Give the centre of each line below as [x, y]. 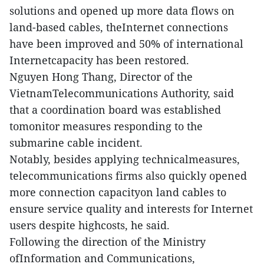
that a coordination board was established [115, 109]
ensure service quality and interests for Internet [131, 208]
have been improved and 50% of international [126, 43]
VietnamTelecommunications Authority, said [122, 93]
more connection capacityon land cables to [118, 192]
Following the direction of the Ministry [108, 241]
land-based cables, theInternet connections [119, 27]
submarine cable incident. [76, 142]
